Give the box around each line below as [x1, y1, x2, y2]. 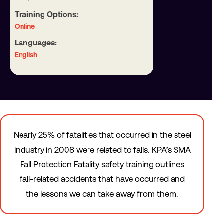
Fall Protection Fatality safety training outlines [20, 159, 184, 169]
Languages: [15, 38, 57, 47]
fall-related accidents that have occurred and [20, 174, 185, 184]
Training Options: [15, 10, 78, 19]
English [15, 51, 37, 59]
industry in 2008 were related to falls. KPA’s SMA [14, 145, 191, 154]
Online [15, 22, 35, 30]
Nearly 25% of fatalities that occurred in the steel [13, 130, 191, 140]
